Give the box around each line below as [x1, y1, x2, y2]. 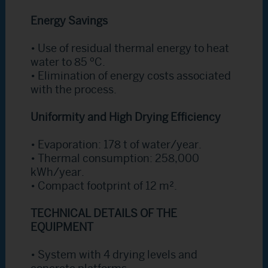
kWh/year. [31, 166, 85, 179]
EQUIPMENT [31, 221, 94, 234]
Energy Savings [31, 15, 108, 28]
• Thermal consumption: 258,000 [31, 153, 200, 165]
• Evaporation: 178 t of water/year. [31, 139, 202, 151]
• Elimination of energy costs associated [31, 70, 232, 83]
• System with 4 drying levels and [31, 249, 198, 261]
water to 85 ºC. [31, 56, 106, 69]
